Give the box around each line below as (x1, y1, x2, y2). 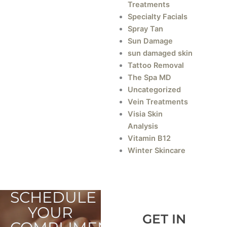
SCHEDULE (10, 188, 96, 207)
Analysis (128, 121, 159, 131)
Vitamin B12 (128, 133, 171, 143)
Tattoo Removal (128, 60, 184, 70)
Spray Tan (128, 24, 164, 33)
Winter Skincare (128, 145, 186, 155)
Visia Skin (128, 109, 163, 119)
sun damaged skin (128, 48, 193, 58)
